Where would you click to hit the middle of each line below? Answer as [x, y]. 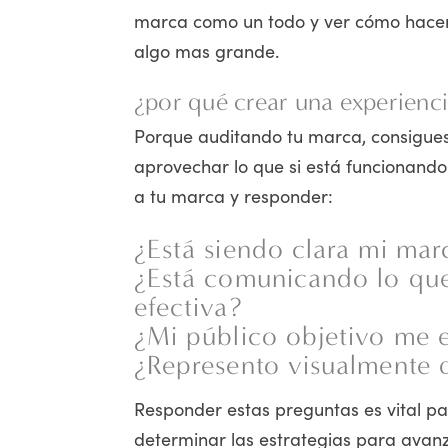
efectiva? [188, 307]
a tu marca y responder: [233, 196]
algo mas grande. [206, 50]
